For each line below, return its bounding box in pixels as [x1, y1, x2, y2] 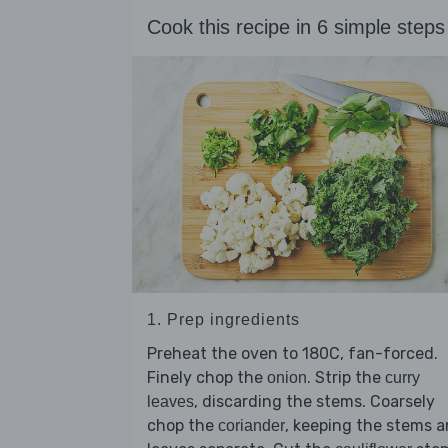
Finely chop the [147, 368, 267, 388]
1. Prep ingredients [147, 311, 300, 329]
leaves [147, 393, 194, 411]
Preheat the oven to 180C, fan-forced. [147, 344, 438, 364]
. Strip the [307, 368, 385, 388]
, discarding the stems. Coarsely [194, 392, 435, 412]
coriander [218, 417, 285, 435]
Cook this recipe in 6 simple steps [147, 16, 445, 39]
